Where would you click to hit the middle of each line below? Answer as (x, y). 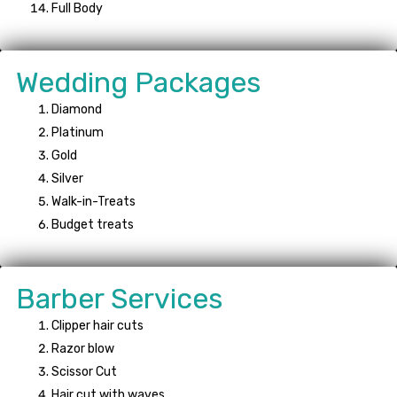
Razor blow (83, 349)
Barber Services (119, 299)
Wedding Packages (138, 83)
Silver (67, 179)
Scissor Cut (84, 372)
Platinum (78, 133)
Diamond (77, 110)
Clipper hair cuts (97, 326)
